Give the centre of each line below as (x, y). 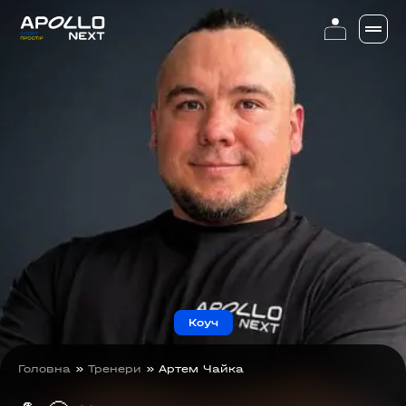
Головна (44, 369)
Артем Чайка (201, 369)
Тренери (115, 369)
